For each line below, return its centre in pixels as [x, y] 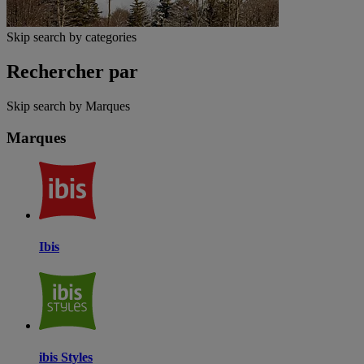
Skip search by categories [71, 37]
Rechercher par [72, 71]
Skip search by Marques [68, 106]
